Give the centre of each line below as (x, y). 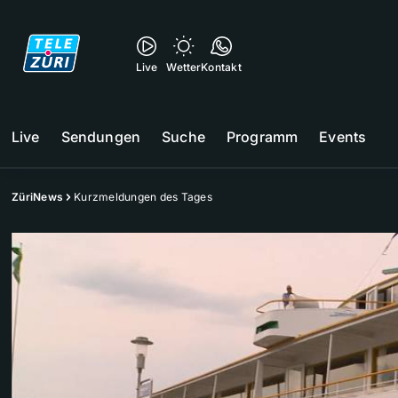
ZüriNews (37, 197)
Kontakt (221, 67)
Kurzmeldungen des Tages (143, 197)
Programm (262, 137)
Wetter (184, 67)
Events (343, 137)
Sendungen (101, 137)
